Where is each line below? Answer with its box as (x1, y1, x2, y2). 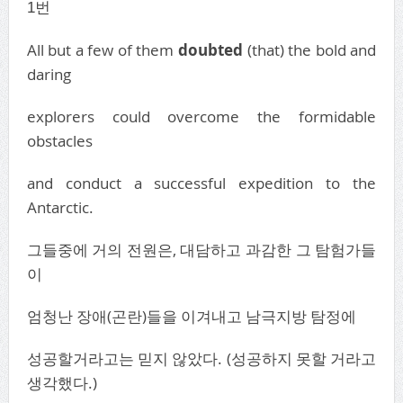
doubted (178, 39, 243, 60)
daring (26, 63, 71, 85)
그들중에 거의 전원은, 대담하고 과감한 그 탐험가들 (26, 238, 377, 260)
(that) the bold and (243, 39, 377, 60)
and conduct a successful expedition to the (26, 172, 377, 193)
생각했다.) (26, 372, 101, 393)
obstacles (26, 130, 96, 151)
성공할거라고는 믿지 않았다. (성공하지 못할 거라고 (26, 347, 377, 369)
